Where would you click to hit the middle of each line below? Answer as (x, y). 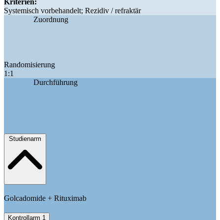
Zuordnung (51, 20)
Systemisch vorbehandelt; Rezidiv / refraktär (72, 11)
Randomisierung (29, 65)
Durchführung (55, 82)
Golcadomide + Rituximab (45, 198)
